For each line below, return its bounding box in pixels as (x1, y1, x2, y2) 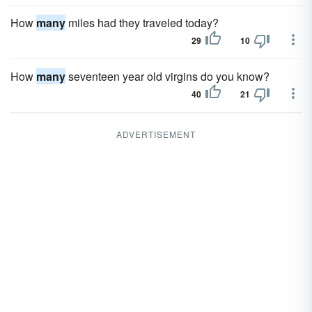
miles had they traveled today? (65, 15, 219, 31)
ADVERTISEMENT (116, 128, 196, 140)
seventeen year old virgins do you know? (65, 68, 270, 84)
